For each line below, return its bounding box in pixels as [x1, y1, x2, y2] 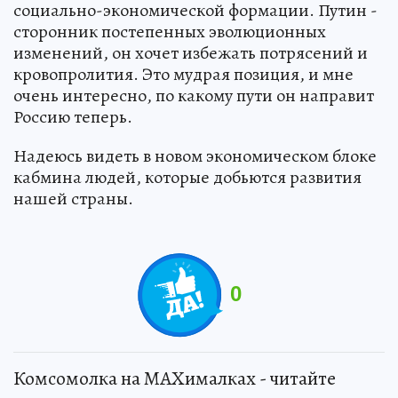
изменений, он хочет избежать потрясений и [13, 40, 368, 65]
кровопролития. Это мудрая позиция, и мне [13, 61, 354, 86]
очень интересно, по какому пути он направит [13, 83, 374, 107]
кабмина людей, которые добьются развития [13, 164, 362, 189]
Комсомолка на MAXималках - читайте [13, 364, 336, 392]
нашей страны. [13, 186, 133, 211]
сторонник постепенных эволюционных [13, 19, 326, 44]
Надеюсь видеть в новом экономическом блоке [13, 143, 377, 168]
